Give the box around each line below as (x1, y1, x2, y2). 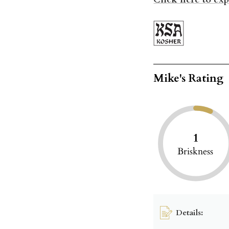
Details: (176, 207, 203, 218)
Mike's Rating (153, 71, 224, 86)
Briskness (177, 145, 214, 158)
